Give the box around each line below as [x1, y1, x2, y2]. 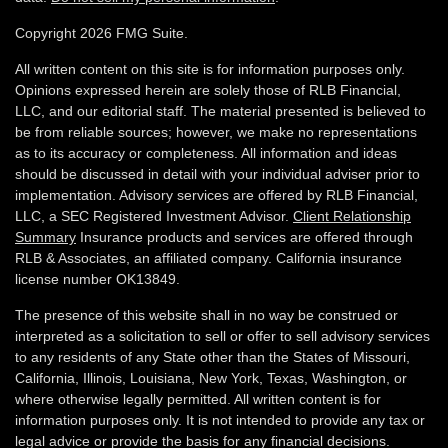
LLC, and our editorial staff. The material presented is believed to [15, 103, 426, 119]
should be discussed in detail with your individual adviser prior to [15, 166, 420, 182]
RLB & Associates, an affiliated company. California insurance [15, 250, 402, 266]
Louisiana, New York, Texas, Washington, [130, 370, 394, 386]
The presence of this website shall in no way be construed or [15, 307, 398, 323]
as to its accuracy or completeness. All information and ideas [15, 145, 397, 161]
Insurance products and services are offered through [76, 229, 413, 245]
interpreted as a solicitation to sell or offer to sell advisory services [15, 328, 430, 344]
